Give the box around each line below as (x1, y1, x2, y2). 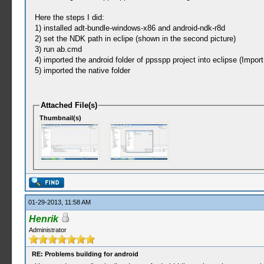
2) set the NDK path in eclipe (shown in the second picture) (34, 34, 236, 43)
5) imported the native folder (34, 66, 130, 75)
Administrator (28, 226, 67, 233)
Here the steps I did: (34, 13, 104, 22)
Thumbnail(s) (39, 114, 82, 121)
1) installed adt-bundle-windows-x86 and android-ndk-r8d (34, 24, 225, 32)
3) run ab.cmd (34, 45, 82, 54)
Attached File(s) (41, 101, 98, 110)
